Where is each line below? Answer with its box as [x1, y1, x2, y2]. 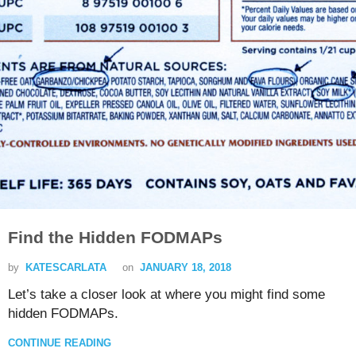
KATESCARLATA [25, 261, 106, 274]
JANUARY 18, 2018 [140, 261, 231, 274]
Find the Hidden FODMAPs [8, 228, 222, 247]
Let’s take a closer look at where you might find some [8, 287, 325, 303]
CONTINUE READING [8, 337, 111, 350]
